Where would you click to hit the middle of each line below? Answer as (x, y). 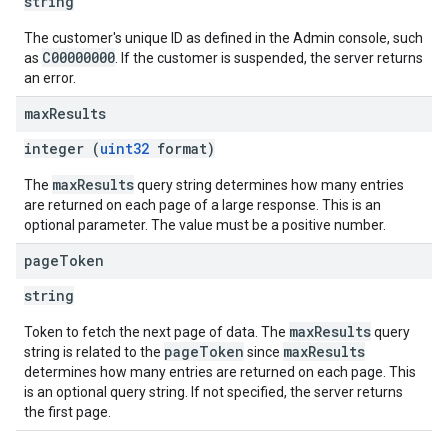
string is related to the (94, 352)
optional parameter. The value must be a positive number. (205, 225)
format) (182, 148)
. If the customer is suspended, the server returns (269, 58)
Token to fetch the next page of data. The (156, 332)
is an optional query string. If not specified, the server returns (213, 392)
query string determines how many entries (269, 185)
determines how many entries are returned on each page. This (220, 372)
